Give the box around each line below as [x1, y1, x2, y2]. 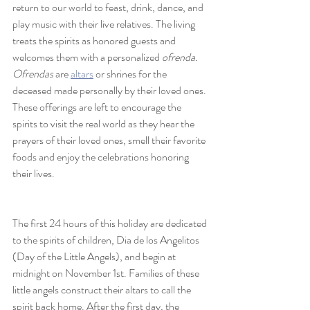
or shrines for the [93, 66, 169, 82]
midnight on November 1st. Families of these [12, 265, 201, 282]
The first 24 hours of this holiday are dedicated [12, 215, 209, 232]
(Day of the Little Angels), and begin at [12, 248, 178, 265]
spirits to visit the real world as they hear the [12, 116, 197, 132]
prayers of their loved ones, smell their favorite [12, 132, 208, 149]
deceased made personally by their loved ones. [12, 82, 208, 99]
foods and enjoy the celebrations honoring [12, 149, 191, 165]
